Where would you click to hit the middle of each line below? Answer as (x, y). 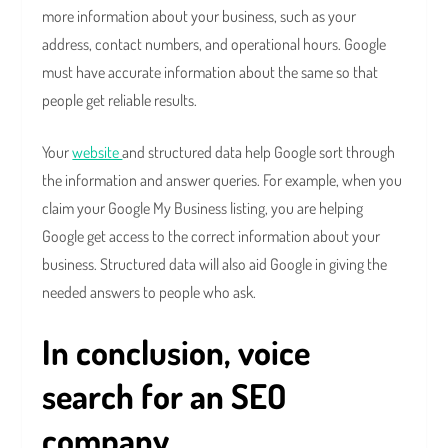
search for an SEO (165, 396)
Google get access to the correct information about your (211, 236)
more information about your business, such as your (199, 16)
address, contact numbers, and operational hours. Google (214, 44)
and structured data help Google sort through (259, 152)
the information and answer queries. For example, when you (222, 180)
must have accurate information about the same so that (210, 72)
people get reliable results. (121, 100)
